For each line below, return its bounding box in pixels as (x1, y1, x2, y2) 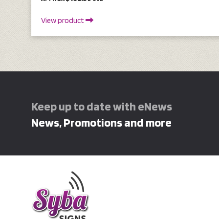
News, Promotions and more (31, 115, 172, 130)
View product (41, 15, 86, 25)
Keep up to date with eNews (31, 99, 172, 113)
